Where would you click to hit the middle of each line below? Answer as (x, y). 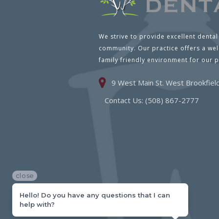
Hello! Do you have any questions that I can (95, 195)
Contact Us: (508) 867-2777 (152, 100)
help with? (37, 204)
